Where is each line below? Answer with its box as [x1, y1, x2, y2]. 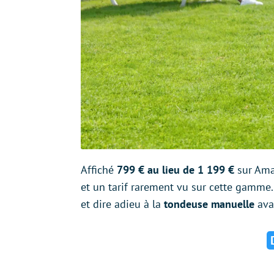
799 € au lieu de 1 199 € [117, 162, 234, 177]
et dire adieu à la [81, 196, 164, 211]
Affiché [81, 162, 117, 177]
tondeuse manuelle [164, 196, 254, 211]
